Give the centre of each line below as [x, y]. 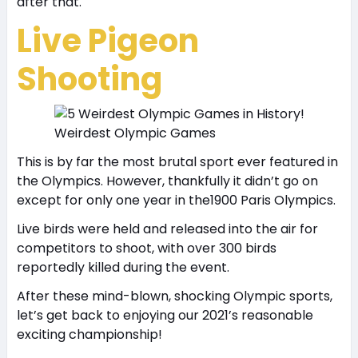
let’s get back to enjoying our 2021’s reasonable [165, 315]
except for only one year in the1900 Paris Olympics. [176, 200]
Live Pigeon [107, 41]
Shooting [89, 79]
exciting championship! [89, 334]
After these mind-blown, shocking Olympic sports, [174, 296]
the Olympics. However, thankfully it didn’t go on [167, 181]
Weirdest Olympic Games [135, 133]
